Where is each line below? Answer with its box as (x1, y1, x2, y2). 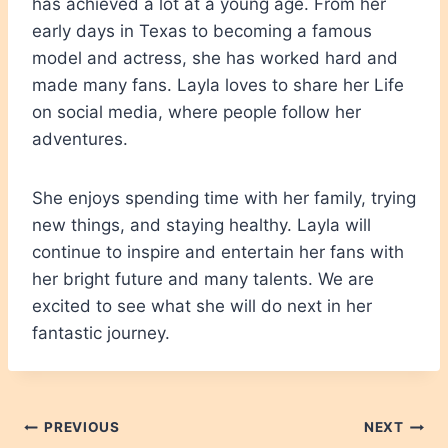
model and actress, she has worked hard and (32, 47, 398, 68)
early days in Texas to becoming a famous (32, 20, 372, 41)
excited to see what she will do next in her (32, 295, 372, 316)
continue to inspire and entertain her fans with (32, 241, 404, 262)
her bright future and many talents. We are (32, 268, 374, 289)
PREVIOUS (44, 419, 120, 436)
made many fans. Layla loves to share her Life (32, 74, 404, 95)
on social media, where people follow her (32, 101, 361, 122)
